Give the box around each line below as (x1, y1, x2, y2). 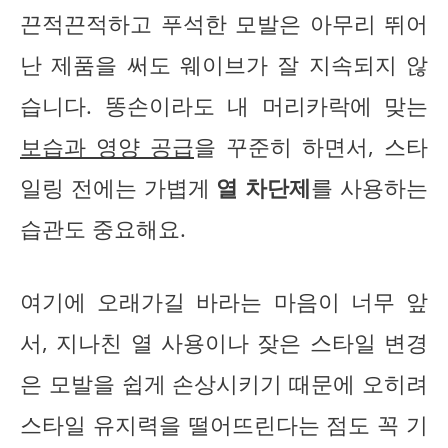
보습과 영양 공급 (20, 131, 194, 161)
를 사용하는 (311, 172, 429, 202)
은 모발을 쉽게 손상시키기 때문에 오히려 (20, 368, 428, 398)
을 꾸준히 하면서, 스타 (194, 131, 428, 161)
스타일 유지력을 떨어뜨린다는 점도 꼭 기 (20, 409, 428, 439)
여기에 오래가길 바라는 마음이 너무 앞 (20, 286, 428, 316)
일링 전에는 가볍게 (20, 172, 217, 202)
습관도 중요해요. (20, 213, 186, 243)
